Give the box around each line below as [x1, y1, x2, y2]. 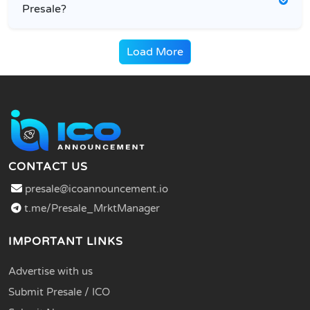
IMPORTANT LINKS [8, 234, 123, 248]
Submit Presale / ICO [8, 285, 110, 298]
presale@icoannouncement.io [25, 182, 168, 195]
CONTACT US [8, 159, 88, 174]
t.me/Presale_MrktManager [21, 201, 160, 215]
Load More [127, 44, 183, 59]
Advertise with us [8, 264, 93, 277]
